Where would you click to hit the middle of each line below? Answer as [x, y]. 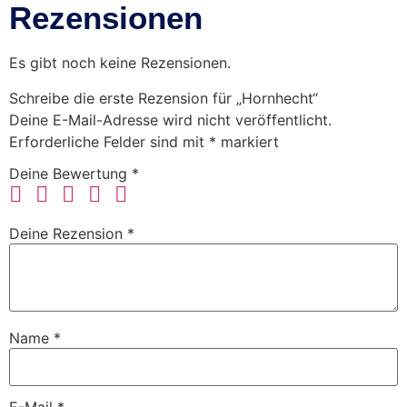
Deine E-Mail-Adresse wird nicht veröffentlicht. [170, 119]
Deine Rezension [68, 234]
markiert [248, 141]
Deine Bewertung [70, 174]
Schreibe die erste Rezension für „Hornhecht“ [164, 98]
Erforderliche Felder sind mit [109, 141]
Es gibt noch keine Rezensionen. [120, 63]
